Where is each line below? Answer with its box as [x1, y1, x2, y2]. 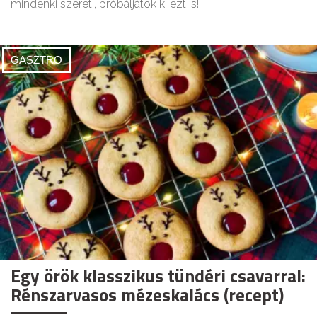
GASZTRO [11, 54, 62, 67]
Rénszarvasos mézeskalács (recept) [11, 282, 284, 309]
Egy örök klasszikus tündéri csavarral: [11, 263, 306, 290]
